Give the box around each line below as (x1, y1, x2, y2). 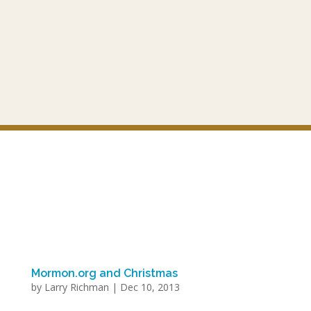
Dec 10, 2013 (119, 280, 180, 294)
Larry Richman (44, 280, 109, 294)
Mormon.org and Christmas (31, 267, 178, 280)
